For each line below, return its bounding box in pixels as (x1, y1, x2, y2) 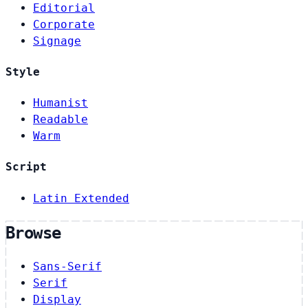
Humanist (33, 96, 88, 110)
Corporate (33, 17, 95, 31)
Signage (33, 34, 81, 47)
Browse (5, 223, 61, 243)
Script (5, 160, 47, 174)
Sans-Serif (33, 260, 102, 274)
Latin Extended (33, 191, 129, 205)
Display (33, 293, 81, 307)
